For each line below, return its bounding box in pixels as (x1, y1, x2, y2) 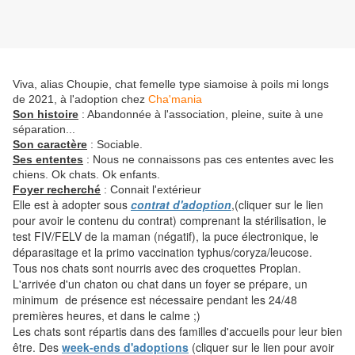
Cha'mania (148, 93, 202, 106)
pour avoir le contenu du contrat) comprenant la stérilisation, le (13, 212, 326, 229)
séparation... (13, 123, 75, 136)
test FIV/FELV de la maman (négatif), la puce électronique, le (13, 228, 319, 245)
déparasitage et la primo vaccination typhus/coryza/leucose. (13, 244, 312, 261)
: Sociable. (87, 138, 143, 151)
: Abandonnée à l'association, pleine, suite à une (78, 108, 323, 121)
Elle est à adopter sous (13, 197, 131, 213)
